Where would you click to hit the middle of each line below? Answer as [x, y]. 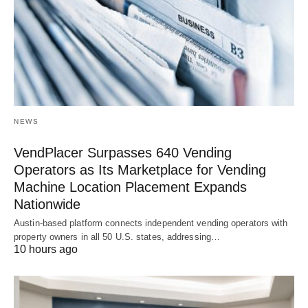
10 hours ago [46, 249]
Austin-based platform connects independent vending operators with [151, 223]
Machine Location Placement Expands [130, 187]
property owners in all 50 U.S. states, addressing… [117, 237]
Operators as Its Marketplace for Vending [140, 170]
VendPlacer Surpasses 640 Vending [123, 153]
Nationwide [47, 204]
